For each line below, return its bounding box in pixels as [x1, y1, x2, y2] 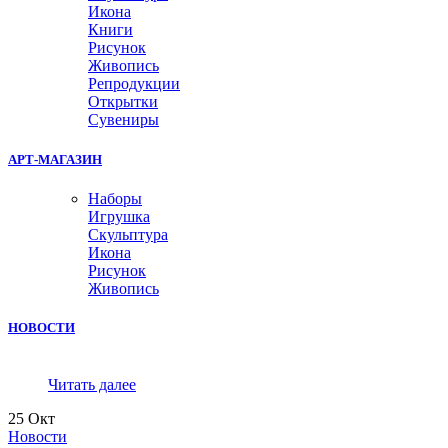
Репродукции [88, 75, 180, 93]
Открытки [88, 93, 158, 111]
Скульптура [88, 225, 168, 243]
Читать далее [48, 376, 136, 394]
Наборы [88, 189, 142, 207]
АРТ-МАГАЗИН [8, 151, 102, 167]
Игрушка [88, 207, 150, 225]
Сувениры [88, 111, 159, 129]
